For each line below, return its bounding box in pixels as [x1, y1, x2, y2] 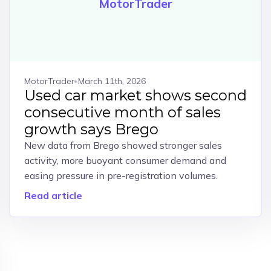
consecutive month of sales [24, 103, 221, 121]
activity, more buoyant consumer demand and [24, 154, 226, 166]
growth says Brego [24, 120, 158, 138]
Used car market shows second [24, 87, 247, 104]
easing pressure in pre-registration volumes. [24, 169, 218, 181]
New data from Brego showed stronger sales [24, 139, 222, 151]
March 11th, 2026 [77, 76, 146, 87]
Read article [24, 189, 82, 201]
